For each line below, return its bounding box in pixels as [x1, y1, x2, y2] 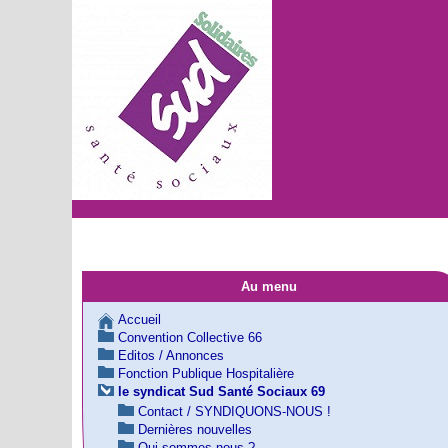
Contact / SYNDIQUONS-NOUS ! [138, 404, 331, 419]
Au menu [241, 279, 297, 294]
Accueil [118, 312, 161, 327]
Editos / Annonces [118, 348, 224, 363]
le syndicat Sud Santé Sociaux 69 [118, 384, 325, 399]
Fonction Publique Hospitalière [118, 366, 294, 381]
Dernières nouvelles [138, 422, 252, 437]
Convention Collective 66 [118, 330, 262, 345]
